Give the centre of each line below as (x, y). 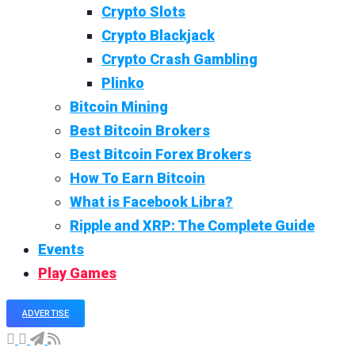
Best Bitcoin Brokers (140, 131)
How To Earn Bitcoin (137, 178)
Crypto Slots (143, 12)
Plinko (123, 83)
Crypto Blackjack (158, 36)
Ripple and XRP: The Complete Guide (192, 226)
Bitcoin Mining (119, 107)
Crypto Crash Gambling (179, 59)
